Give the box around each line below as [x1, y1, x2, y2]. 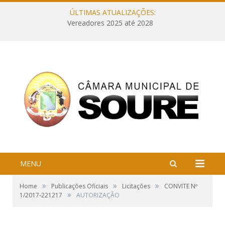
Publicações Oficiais [51, 182, 108, 191]
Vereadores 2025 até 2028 [67, 18, 153, 28]
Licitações [122, 182, 150, 191]
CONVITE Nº [164, 182, 197, 191]
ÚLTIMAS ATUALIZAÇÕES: [69, 8, 156, 17]
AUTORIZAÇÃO [76, 191, 120, 200]
